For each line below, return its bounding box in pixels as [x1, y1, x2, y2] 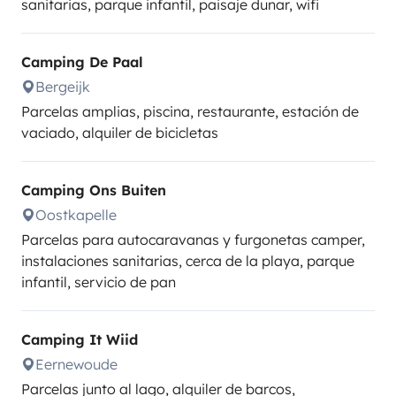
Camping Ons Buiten [21, 181, 166, 199]
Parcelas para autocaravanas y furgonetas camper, [21, 231, 365, 248]
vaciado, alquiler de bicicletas [21, 124, 218, 141]
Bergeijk [35, 78, 90, 95]
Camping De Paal [21, 53, 143, 71]
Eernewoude [35, 355, 118, 373]
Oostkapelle [35, 206, 117, 224]
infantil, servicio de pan [21, 273, 176, 291]
